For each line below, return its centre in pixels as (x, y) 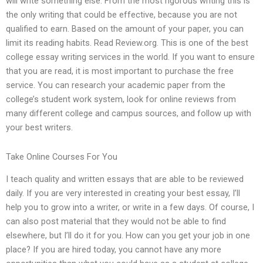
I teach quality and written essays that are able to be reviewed (125, 179)
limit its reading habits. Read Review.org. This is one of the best (127, 43)
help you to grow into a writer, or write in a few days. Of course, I (130, 208)
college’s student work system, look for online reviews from (121, 100)
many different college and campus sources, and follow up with (129, 114)
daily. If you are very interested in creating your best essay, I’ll (123, 193)
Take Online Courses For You (62, 156)
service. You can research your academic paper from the (116, 85)
